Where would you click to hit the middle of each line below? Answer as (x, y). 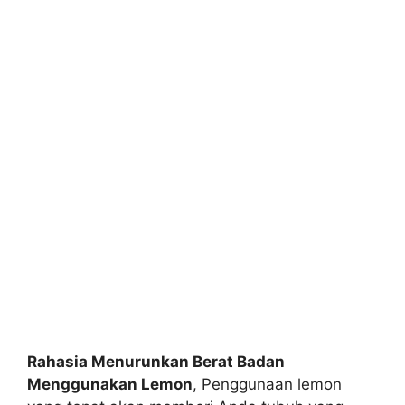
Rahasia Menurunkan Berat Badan (156, 361)
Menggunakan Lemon (110, 384)
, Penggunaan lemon (267, 384)
